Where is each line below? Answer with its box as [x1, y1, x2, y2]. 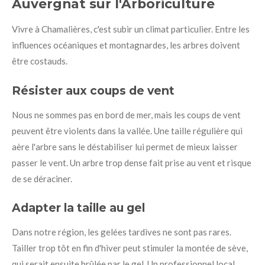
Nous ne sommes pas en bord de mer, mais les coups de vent [12, 109, 241, 120]
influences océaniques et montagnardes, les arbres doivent [12, 40, 240, 51]
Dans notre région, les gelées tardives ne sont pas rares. [12, 227, 231, 238]
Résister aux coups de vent [12, 83, 174, 98]
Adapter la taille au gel [12, 201, 145, 215]
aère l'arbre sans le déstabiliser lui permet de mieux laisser [12, 141, 238, 152]
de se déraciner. [12, 173, 72, 184]
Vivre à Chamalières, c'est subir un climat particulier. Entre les [12, 24, 250, 35]
